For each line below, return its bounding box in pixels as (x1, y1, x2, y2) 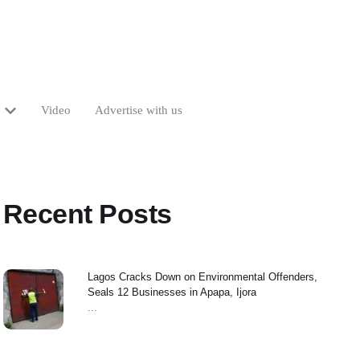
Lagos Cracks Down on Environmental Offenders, (87, 271, 317, 283)
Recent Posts (2, 198, 172, 229)
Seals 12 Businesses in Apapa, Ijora (87, 286, 256, 298)
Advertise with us (94, 104, 182, 117)
